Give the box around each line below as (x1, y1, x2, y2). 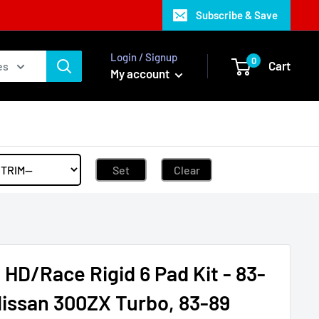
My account (110, 66, 172, 80)
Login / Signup (110, 51, 177, 63)
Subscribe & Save (196, 9, 278, 21)
